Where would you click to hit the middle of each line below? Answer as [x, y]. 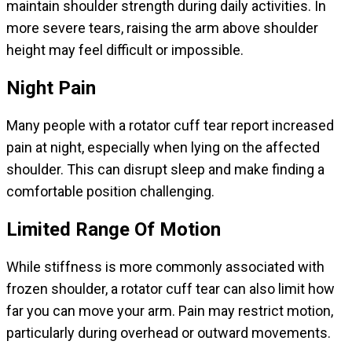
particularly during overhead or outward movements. [169, 333]
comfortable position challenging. [110, 192]
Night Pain [51, 88]
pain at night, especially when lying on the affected [163, 148]
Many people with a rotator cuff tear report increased [170, 126]
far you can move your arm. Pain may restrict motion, [170, 311]
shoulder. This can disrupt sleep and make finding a [165, 170]
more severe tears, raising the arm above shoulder [162, 28]
